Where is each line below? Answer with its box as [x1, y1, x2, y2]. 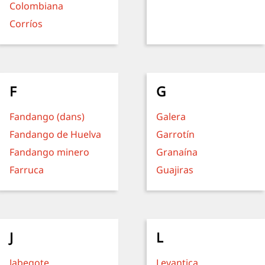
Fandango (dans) [9, 110, 85, 123]
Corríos [9, 17, 43, 30]
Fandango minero [9, 146, 89, 159]
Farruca [9, 163, 44, 176]
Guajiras [156, 163, 193, 176]
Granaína [156, 146, 198, 159]
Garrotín [156, 128, 195, 141]
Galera [156, 110, 186, 123]
